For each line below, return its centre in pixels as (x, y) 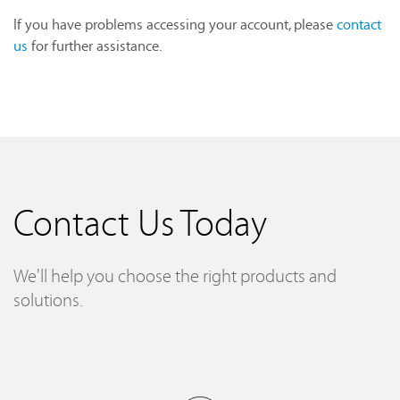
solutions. (48, 300)
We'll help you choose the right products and (175, 276)
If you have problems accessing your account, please (175, 24)
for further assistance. (95, 46)
